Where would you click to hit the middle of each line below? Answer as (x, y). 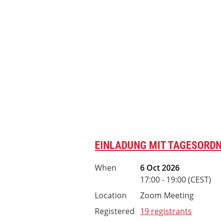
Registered (115, 211)
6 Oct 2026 (160, 168)
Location (111, 195)
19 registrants (166, 211)
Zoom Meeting (167, 195)
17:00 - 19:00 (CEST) (176, 180)
